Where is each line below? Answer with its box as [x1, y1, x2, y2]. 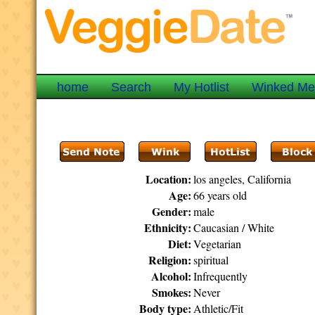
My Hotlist [174, 80, 230, 94]
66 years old [193, 188, 247, 202]
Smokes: [152, 284, 192, 300]
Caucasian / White [193, 220, 275, 235]
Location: [146, 171, 192, 187]
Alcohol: [151, 268, 192, 284]
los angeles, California [193, 172, 292, 186]
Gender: [152, 203, 192, 219]
